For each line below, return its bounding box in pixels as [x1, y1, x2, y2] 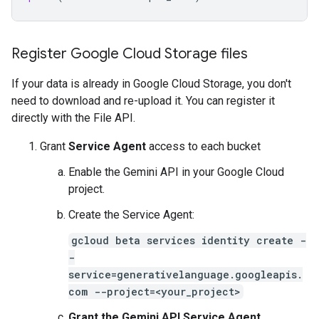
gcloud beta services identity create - [71, 234, 306, 247]
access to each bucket [146, 140, 261, 153]
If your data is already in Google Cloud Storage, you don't [11, 77, 291, 90]
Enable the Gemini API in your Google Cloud [68, 165, 284, 179]
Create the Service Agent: [68, 208, 194, 221]
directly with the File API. [11, 111, 135, 125]
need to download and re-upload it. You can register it [11, 94, 275, 108]
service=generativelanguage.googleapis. [68, 268, 303, 281]
